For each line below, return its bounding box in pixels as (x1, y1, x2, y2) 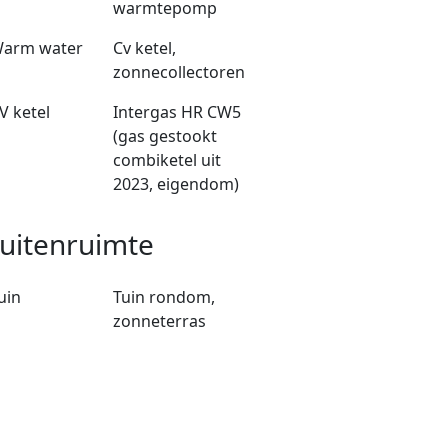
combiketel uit (112, 149, 221, 172)
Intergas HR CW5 (112, 101, 241, 124)
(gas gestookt (112, 125, 217, 148)
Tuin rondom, (112, 286, 215, 309)
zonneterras (112, 310, 206, 333)
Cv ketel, (112, 37, 176, 60)
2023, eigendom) (112, 173, 239, 196)
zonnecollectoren (112, 61, 245, 84)
